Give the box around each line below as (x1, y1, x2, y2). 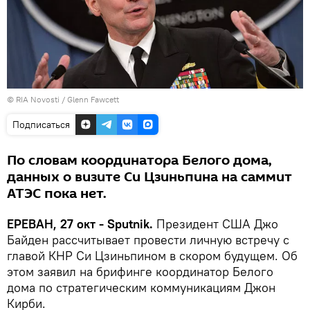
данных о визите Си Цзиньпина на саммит (7, 167, 292, 187)
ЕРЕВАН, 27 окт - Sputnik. (7, 215, 153, 232)
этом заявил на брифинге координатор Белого (7, 263, 273, 280)
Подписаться (12, 118, 70, 131)
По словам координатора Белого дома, (7, 150, 272, 170)
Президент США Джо (153, 215, 278, 232)
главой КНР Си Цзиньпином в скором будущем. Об (7, 247, 298, 264)
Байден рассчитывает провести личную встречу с (7, 231, 289, 248)
